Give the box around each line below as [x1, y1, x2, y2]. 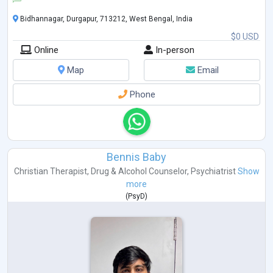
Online [32, 44, 58, 56]
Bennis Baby [107, 151, 166, 164]
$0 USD [231, 32, 259, 42]
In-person [153, 44, 194, 56]
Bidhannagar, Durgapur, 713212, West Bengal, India [18, 15, 193, 24]
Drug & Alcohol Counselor [90, 166, 187, 177]
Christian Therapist [13, 166, 87, 177]
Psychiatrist [190, 166, 236, 177]
